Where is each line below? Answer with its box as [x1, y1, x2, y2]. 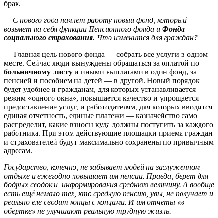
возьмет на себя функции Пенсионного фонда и [4, 24, 162, 33]
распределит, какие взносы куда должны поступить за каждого [4, 120, 213, 128]
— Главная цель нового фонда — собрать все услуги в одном [4, 50, 208, 58]
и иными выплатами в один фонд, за [73, 67, 197, 76]
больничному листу [4, 67, 73, 76]
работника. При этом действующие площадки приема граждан [4, 128, 213, 137]
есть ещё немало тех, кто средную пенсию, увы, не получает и [4, 189, 213, 198]
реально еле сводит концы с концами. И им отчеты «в [4, 198, 184, 206]
